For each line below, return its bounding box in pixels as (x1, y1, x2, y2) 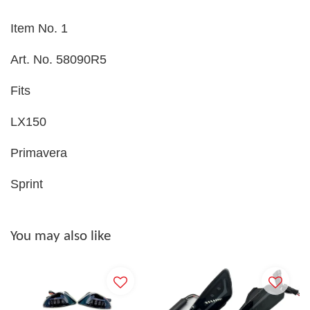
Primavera (10, 146, 67, 160)
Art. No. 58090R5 (10, 53, 107, 66)
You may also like (10, 229, 111, 244)
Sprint (10, 177, 43, 191)
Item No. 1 (10, 21, 68, 35)
